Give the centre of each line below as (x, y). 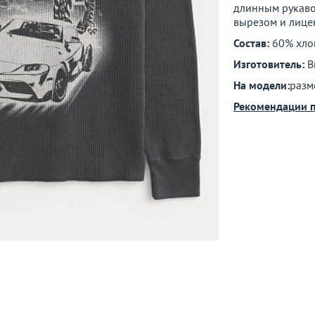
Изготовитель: (270, 64)
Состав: (253, 43)
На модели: (262, 85)
